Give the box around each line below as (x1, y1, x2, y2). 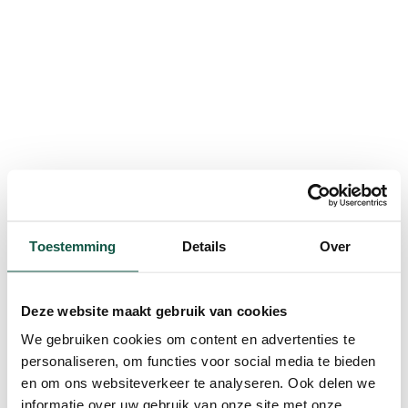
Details (181, 238, 227, 253)
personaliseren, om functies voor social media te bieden (21, 352, 376, 369)
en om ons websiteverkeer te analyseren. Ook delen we (21, 374, 375, 391)
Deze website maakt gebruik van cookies (21, 302, 288, 318)
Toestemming (29, 238, 117, 253)
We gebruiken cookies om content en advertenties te (21, 331, 355, 347)
